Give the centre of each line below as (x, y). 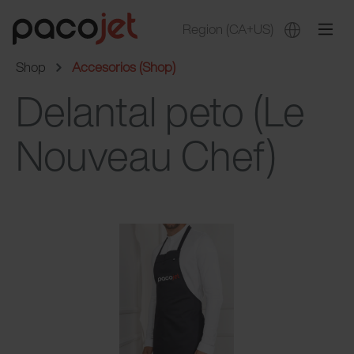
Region (204, 28)
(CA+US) (250, 28)
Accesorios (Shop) (124, 67)
